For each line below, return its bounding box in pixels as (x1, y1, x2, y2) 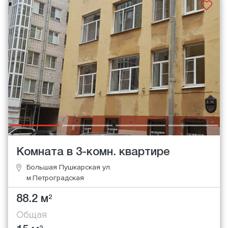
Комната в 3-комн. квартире (16, 147, 170, 158)
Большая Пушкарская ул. (26, 163, 111, 172)
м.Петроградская (26, 174, 84, 183)
